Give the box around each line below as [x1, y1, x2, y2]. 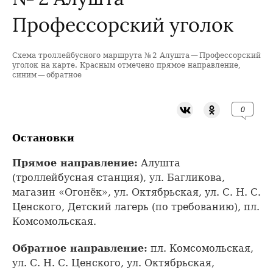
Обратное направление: [12, 242, 147, 254]
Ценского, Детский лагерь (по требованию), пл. [12, 200, 260, 213]
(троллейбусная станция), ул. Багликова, [12, 171, 225, 183]
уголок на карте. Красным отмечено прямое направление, [12, 61, 241, 69]
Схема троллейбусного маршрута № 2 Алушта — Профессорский [12, 51, 261, 60]
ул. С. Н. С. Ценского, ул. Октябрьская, [12, 257, 214, 269]
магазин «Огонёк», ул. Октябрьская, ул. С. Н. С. [12, 186, 261, 198]
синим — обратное [12, 71, 82, 79]
